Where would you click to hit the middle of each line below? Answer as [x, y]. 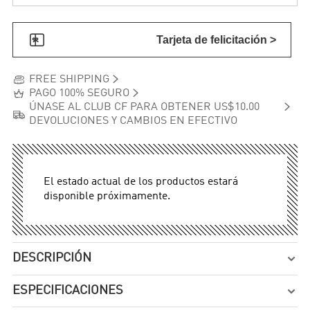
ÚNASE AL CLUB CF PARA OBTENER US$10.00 [144, 108]
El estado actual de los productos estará [141, 182]
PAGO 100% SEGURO [79, 94]
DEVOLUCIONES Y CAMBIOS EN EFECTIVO [133, 121]
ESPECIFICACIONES [68, 291]
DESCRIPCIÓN [52, 258]
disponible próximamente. [107, 197]
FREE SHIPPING [69, 80]
